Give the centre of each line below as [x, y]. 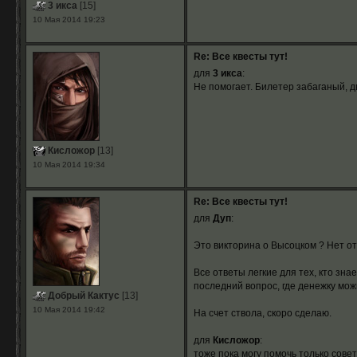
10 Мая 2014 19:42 [69, 310]
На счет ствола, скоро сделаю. [262, 313]
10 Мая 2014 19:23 [69, 20]
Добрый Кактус [82, 296]
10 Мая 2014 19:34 [69, 165]
